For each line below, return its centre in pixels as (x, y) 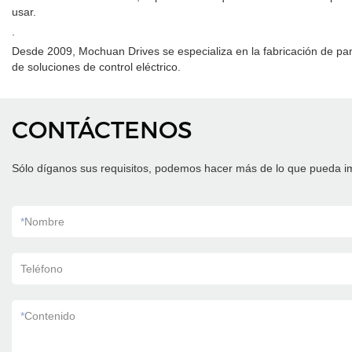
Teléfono (42, 269)
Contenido (50, 316)
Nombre (44, 222)
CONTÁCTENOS (102, 130)
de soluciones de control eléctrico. (96, 67)
